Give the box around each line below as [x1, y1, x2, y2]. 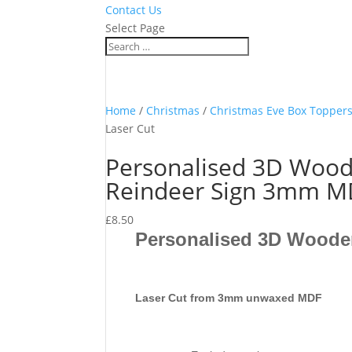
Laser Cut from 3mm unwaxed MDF [134, 291, 325, 304]
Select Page [105, 20, 166, 35]
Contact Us [105, 2, 163, 17]
